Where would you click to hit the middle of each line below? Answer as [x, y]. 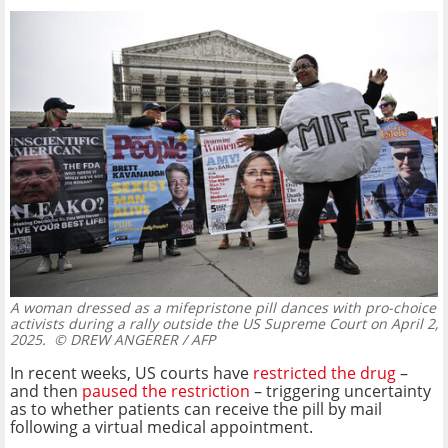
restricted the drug [324, 372]
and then [46, 390]
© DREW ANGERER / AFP [130, 339]
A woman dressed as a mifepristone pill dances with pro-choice [223, 307]
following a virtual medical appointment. [161, 426]
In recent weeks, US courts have [131, 372]
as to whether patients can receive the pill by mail [196, 408]
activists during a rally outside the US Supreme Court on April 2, [224, 323]
